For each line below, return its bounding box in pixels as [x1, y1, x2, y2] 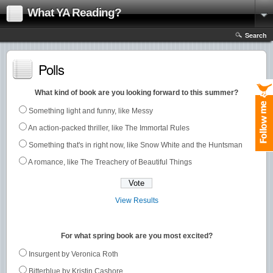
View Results [115, 196, 158, 205]
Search [245, 30, 267, 40]
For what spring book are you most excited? [60, 232, 213, 240]
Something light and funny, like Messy [29, 107, 153, 115]
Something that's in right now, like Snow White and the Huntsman [29, 141, 243, 149]
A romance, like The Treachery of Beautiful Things [28, 158, 192, 166]
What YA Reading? [27, 6, 121, 19]
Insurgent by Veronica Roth [29, 250, 118, 258]
